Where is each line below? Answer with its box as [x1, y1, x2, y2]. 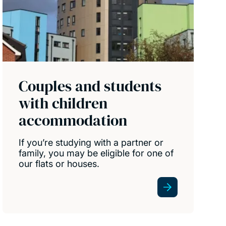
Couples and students [19, 75, 162, 96]
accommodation [19, 109, 128, 131]
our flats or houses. [19, 158, 100, 169]
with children [19, 92, 108, 114]
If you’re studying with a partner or [19, 137, 164, 148]
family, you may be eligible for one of [19, 147, 174, 158]
